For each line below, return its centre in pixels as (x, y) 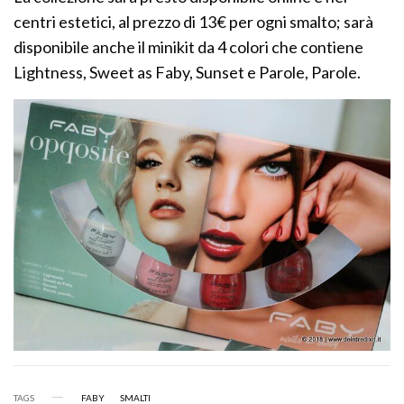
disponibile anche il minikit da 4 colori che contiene (189, 46)
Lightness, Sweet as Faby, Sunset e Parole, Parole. (188, 72)
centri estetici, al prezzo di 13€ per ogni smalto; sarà (194, 21)
